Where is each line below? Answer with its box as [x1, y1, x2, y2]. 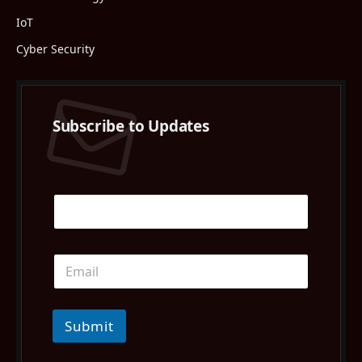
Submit [64, 316, 114, 335]
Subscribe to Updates [52, 115, 209, 137]
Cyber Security [16, 40, 95, 57]
